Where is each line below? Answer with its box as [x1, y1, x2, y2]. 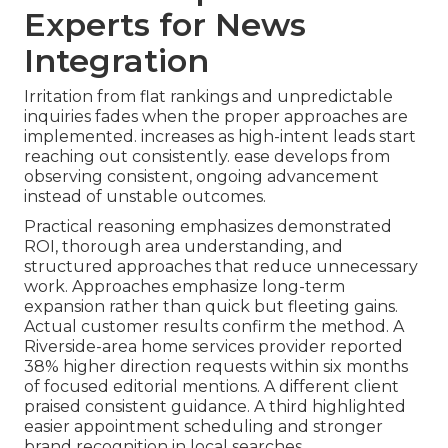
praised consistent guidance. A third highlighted [24, 396, 406, 416]
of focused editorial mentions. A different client [24, 376, 399, 396]
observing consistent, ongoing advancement [24, 166, 379, 186]
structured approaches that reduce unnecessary [24, 256, 418, 276]
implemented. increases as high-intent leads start [24, 126, 416, 146]
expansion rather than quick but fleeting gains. [24, 296, 398, 316]
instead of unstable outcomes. [24, 186, 266, 206]
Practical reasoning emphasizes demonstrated [24, 216, 392, 236]
